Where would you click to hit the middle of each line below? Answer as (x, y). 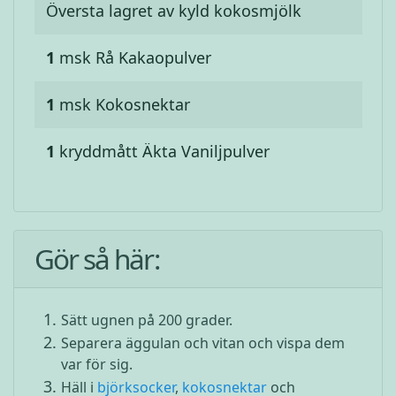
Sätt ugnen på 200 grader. (146, 320)
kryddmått (101, 151)
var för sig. (96, 364)
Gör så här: (96, 259)
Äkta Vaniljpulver (206, 151)
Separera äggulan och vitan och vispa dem (202, 343)
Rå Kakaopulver (153, 57)
